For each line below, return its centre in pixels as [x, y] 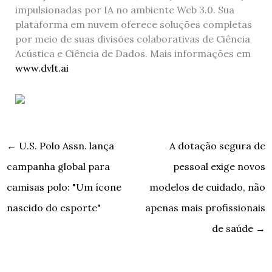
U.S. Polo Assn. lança [65, 146]
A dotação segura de [218, 146]
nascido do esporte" [53, 208]
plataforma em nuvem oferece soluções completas [133, 24]
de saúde [234, 229]
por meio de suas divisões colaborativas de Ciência [132, 39]
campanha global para [58, 167]
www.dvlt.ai [42, 68]
